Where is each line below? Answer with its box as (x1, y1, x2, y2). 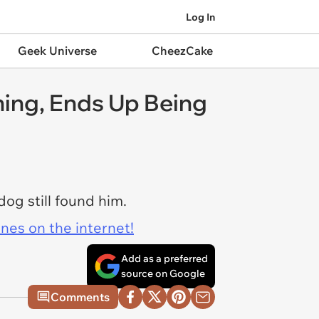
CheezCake (151, 43, 213, 58)
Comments (51, 290, 110, 304)
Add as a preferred (121, 252, 208, 265)
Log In (186, 10, 215, 23)
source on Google (121, 267, 205, 280)
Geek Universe (17, 43, 97, 58)
